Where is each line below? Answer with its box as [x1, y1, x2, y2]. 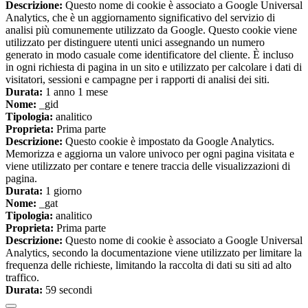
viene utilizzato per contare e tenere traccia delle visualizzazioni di [5, 160, 290, 173]
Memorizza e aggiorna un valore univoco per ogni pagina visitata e [5, 148, 294, 160]
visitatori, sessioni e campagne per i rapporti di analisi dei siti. [5, 74, 269, 86]
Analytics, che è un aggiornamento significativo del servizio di [5, 12, 275, 24]
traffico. [5, 272, 39, 284]
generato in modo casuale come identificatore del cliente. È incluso [5, 49, 294, 61]
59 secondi [43, 284, 92, 296]
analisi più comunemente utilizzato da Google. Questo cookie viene [5, 24, 297, 36]
